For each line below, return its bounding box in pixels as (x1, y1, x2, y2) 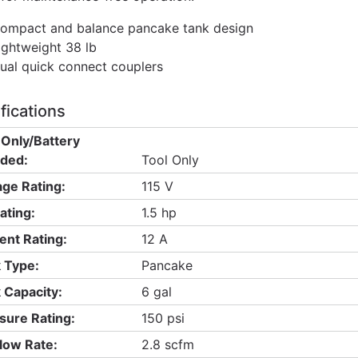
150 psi (141, 310, 185, 326)
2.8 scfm (141, 336, 194, 352)
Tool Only (141, 152, 199, 168)
